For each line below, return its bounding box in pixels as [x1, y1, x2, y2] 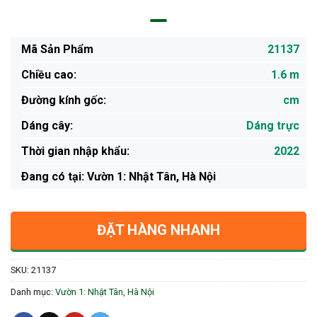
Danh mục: [11, 286, 55, 297]
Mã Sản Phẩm [21, 42, 93, 56]
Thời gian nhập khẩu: [21, 144, 129, 158]
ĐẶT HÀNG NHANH [97, 221, 220, 238]
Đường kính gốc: [21, 93, 106, 107]
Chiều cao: [21, 67, 76, 81]
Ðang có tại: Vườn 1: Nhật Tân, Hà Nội [21, 169, 216, 183]
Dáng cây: [21, 118, 73, 132]
